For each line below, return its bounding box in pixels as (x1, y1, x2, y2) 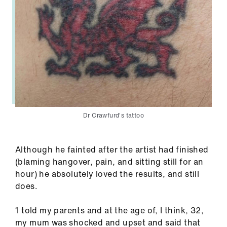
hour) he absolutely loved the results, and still (15, 167, 200, 180)
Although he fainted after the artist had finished (15, 143, 209, 156)
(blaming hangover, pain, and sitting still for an (15, 155, 204, 168)
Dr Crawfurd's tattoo (83, 110, 144, 120)
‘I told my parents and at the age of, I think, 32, (15, 204, 204, 216)
